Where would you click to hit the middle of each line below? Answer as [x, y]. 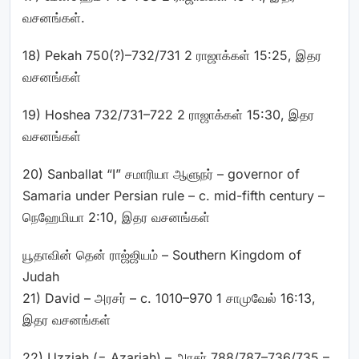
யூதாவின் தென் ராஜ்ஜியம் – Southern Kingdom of [162, 255]
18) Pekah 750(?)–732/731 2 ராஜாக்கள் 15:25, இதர [172, 55]
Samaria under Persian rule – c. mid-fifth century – [173, 196]
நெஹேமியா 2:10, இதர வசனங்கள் [116, 217]
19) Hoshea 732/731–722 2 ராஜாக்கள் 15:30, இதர [168, 115]
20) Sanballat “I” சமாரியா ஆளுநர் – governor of [161, 174]
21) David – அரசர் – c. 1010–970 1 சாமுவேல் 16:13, [169, 298]
